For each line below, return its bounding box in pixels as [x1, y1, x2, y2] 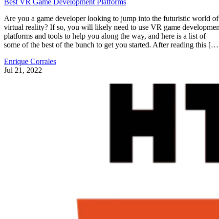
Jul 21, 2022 [4, 66, 42, 75]
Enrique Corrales [4, 57, 56, 66]
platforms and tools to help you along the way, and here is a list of [4, 32, 206, 41]
